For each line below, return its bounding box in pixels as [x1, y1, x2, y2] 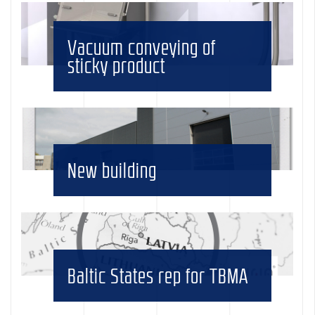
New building [67, 160, 157, 181]
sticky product [67, 54, 166, 76]
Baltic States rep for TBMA [67, 265, 249, 287]
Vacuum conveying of [67, 36, 217, 58]
